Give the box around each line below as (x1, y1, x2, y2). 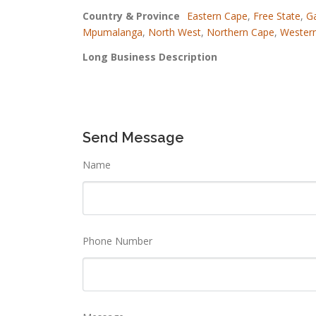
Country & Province (83, 8, 180, 23)
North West (148, 25, 201, 39)
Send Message (83, 129, 184, 147)
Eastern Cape (187, 8, 248, 23)
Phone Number (83, 234, 152, 248)
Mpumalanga (83, 25, 142, 39)
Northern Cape (207, 25, 274, 39)
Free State (253, 8, 300, 23)
